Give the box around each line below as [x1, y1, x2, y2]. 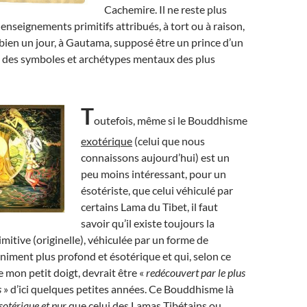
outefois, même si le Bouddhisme [94, 114, 247, 127]
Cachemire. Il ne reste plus [104, 3, 227, 16]
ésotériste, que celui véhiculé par [81, 184, 233, 197]
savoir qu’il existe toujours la [81, 217, 214, 230]
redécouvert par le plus [146, 266, 245, 279]
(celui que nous [132, 134, 205, 147]
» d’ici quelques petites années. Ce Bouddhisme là [1, 282, 234, 295]
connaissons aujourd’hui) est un [81, 151, 230, 164]
